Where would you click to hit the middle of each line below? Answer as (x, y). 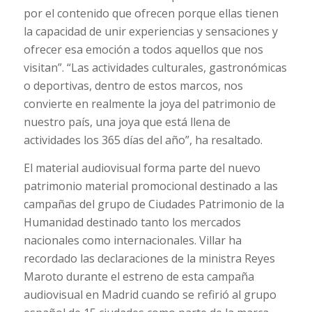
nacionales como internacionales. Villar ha (132, 240)
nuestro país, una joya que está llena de (127, 122)
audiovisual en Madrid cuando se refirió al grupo (150, 294)
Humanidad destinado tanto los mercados (132, 222)
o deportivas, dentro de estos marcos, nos (133, 86)
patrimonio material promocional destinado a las (150, 186)
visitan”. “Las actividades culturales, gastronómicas (155, 68)
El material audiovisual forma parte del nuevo (142, 167)
